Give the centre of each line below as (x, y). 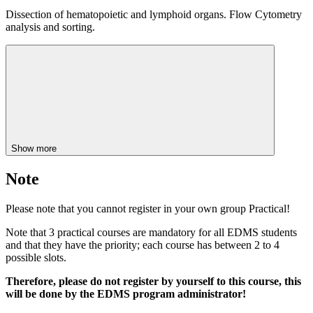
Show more (35, 149)
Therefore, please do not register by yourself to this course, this (153, 282)
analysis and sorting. (50, 27)
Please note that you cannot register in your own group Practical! (148, 209)
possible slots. (36, 258)
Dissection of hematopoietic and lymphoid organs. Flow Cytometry (154, 15)
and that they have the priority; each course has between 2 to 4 (143, 245)
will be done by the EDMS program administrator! (126, 294)
